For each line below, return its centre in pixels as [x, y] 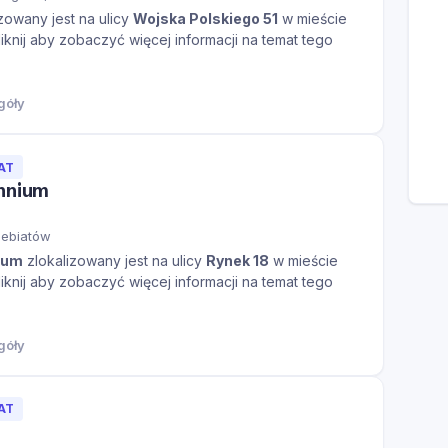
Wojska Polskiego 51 [205, 19]
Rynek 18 [237, 261]
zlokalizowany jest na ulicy [114, 261]
